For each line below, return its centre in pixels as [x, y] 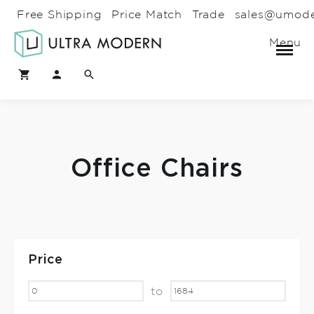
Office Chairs [157, 169]
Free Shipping [60, 15]
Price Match [147, 15]
